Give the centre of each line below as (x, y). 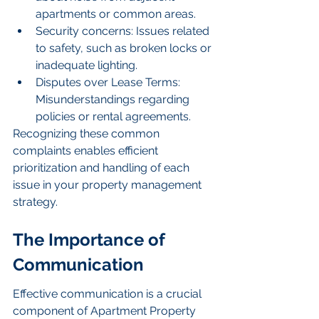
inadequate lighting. (87, 66)
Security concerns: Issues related (124, 31)
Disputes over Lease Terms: (109, 83)
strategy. (35, 202)
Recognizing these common (88, 134)
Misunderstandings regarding (114, 100)
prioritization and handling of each (103, 168)
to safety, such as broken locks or (125, 48)
